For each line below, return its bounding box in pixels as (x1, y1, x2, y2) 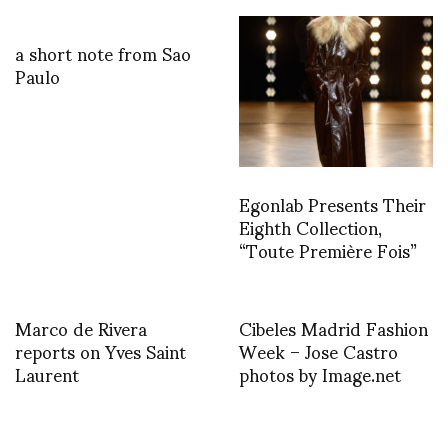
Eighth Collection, (239, 199, 382, 253)
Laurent (15, 346, 79, 400)
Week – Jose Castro (239, 323, 398, 377)
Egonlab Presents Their (239, 176, 426, 230)
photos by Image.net (239, 346, 401, 400)
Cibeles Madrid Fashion (239, 300, 428, 354)
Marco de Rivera (15, 300, 147, 354)
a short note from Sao (15, 26, 191, 80)
